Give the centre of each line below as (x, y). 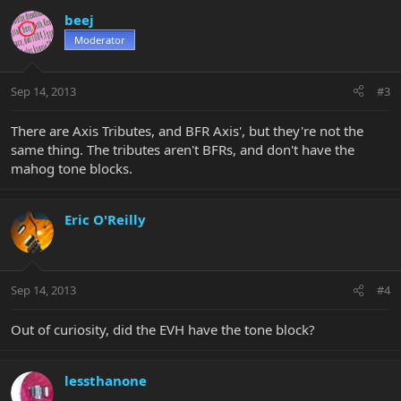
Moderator (100, 40)
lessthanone (106, 381)
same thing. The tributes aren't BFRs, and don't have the (183, 149)
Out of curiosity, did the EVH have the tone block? (163, 330)
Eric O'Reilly (105, 219)
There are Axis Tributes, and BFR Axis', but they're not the (187, 130)
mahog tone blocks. (72, 168)
